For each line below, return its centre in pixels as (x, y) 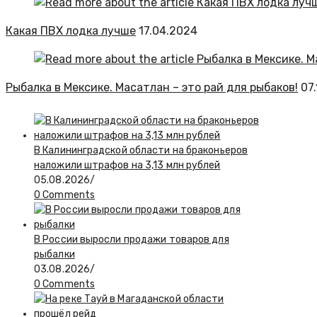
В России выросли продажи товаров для (132, 239)
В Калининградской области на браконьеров (141, 150)
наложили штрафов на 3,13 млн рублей (127, 165)
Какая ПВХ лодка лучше (71, 30)
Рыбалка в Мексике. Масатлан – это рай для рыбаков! (152, 87)
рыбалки (54, 254)
